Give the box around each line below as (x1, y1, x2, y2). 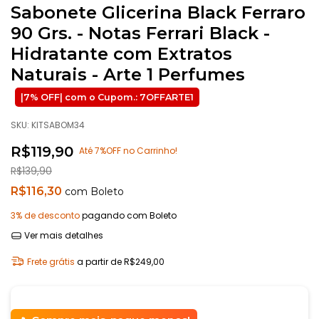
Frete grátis (26, 256, 75, 268)
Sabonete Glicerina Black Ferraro (11, 2, 305, 23)
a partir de (76, 256, 124, 268)
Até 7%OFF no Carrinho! (79, 145, 177, 157)
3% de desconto (11, 209, 80, 221)
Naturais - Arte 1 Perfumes (11, 64, 245, 85)
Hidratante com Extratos (11, 43, 232, 64)
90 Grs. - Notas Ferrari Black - (11, 23, 270, 43)
